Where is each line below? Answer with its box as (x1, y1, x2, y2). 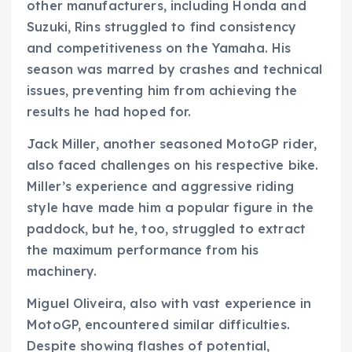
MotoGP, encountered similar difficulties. (27, 316, 290, 332)
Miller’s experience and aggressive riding (27, 178, 294, 194)
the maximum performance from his (27, 241, 259, 258)
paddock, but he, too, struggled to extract (27, 220, 306, 236)
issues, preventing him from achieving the (27, 82, 297, 98)
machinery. (27, 262, 97, 279)
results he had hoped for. (27, 103, 192, 119)
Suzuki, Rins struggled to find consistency (27, 18, 296, 35)
